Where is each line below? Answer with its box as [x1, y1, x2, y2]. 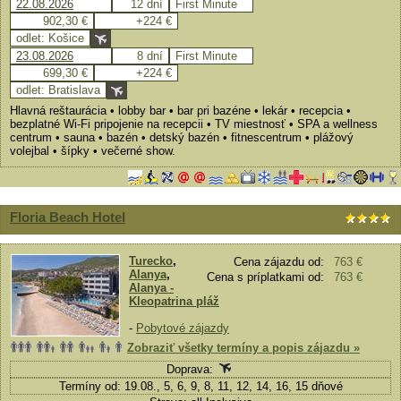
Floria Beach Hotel [10, 209, 125, 225]
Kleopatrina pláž [129, 294, 219, 308]
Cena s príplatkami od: [207, 270, 324, 284]
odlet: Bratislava [16, 83, 100, 97]
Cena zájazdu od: [234, 255, 324, 269]
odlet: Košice [16, 31, 84, 45]
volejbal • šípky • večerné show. [10, 144, 175, 158]
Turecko [129, 254, 173, 268]
